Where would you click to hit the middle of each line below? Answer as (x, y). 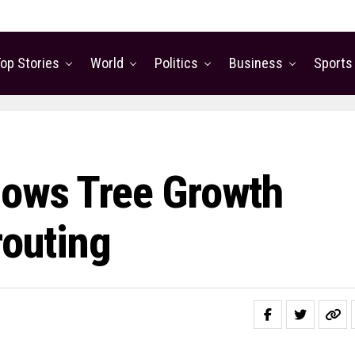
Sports (333, 63)
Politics (176, 63)
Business (256, 63)
